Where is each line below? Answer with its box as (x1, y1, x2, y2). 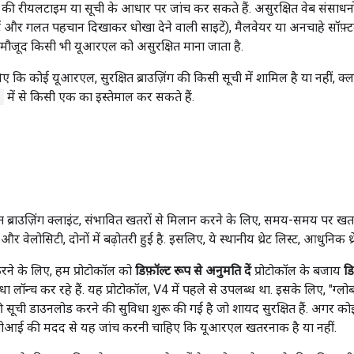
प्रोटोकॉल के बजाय (251, 262, 344, 278)
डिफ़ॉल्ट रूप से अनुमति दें (135, 262, 251, 278)
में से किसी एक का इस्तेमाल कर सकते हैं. (4, 88, 194, 104)
